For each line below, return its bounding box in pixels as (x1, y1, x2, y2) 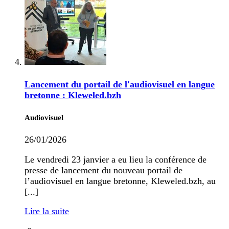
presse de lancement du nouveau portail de (25, 165, 182, 175)
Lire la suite (25, 206, 69, 217)
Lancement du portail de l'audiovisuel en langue (25, 79, 215, 90)
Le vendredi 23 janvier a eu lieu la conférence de (25, 154, 207, 165)
